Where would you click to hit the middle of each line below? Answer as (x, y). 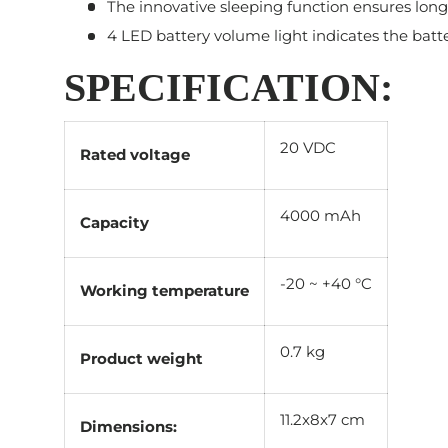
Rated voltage (135, 155)
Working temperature (164, 291)
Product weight (141, 359)
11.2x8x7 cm (322, 420)
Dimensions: (128, 427)
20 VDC (308, 148)
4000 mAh (320, 216)
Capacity (114, 223)
